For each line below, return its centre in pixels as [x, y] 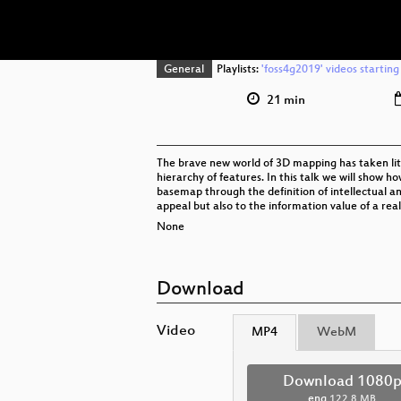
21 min [284, 100]
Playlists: [237, 70]
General [184, 70]
